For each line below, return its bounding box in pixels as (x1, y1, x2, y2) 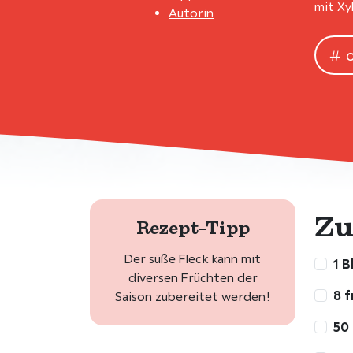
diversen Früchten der (128, 270, 258, 285)
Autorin (169, 6, 214, 20)
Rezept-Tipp (136, 216, 250, 240)
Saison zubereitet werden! (115, 289, 270, 304)
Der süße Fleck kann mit (124, 251, 261, 266)
